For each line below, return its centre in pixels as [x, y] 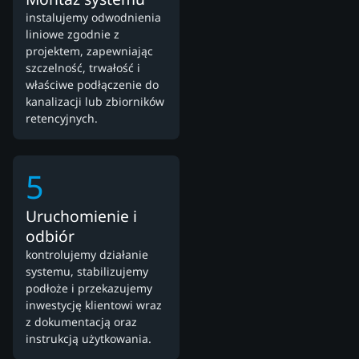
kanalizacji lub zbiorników [95, 102]
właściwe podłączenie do [92, 85]
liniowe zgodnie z [73, 34]
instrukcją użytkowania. [89, 339]
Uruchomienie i [81, 216]
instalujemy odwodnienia [93, 18]
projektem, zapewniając [89, 51]
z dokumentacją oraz [81, 322]
